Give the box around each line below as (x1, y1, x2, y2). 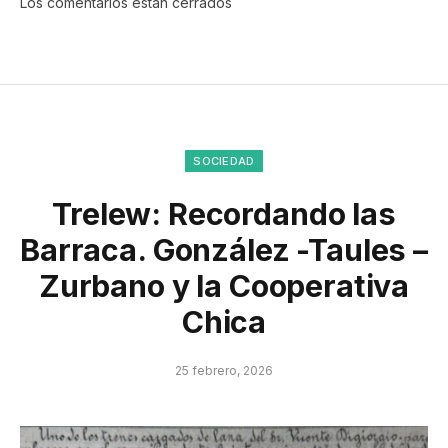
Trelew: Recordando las (52, 196, 396, 233)
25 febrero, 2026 (175, 363, 273, 379)
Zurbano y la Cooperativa (38, 268, 410, 305)
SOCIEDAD (193, 154, 255, 169)
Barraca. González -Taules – (20, 232, 428, 269)
